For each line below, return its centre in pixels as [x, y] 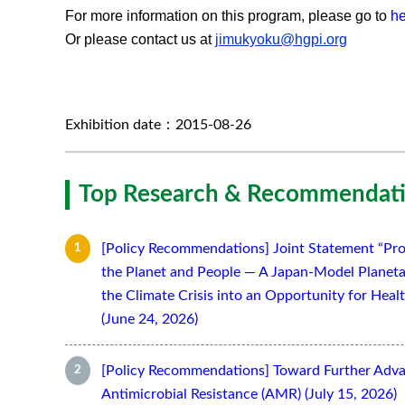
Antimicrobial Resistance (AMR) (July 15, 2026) [249, 395]
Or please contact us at [138, 39]
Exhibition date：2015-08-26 [158, 124]
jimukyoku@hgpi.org [281, 39]
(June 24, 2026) [150, 320]
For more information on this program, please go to [226, 15]
